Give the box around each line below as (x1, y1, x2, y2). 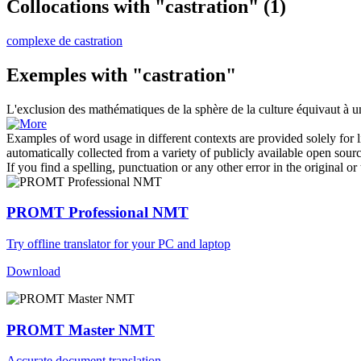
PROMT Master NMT (6, 321, 155, 338)
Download (6, 264, 60, 279)
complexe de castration (6, 33, 122, 48)
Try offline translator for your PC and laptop (6, 237, 230, 251)
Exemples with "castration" (6, 64, 236, 85)
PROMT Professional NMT (6, 204, 189, 222)
